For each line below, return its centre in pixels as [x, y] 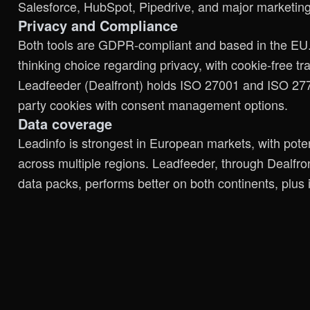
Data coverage [65, 123]
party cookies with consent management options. [153, 104]
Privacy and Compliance [98, 25]
